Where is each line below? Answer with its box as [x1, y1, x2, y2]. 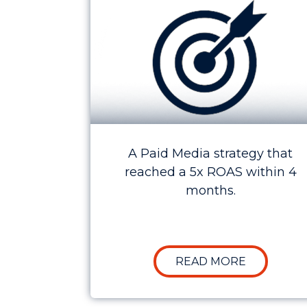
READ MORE [175, 254, 246, 268]
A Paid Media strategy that [128, 146, 293, 162]
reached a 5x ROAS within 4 [124, 164, 297, 180]
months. [185, 183, 236, 199]
